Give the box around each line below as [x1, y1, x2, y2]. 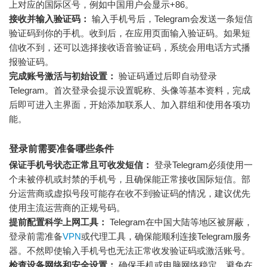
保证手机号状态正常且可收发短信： [9, 159, 152, 170]
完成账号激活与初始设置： [9, 70, 116, 81]
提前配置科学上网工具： [9, 216, 107, 227]
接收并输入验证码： [9, 13, 89, 24]
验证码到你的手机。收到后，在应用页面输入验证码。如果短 [9, 27, 250, 38]
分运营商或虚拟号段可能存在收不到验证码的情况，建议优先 [9, 188, 250, 198]
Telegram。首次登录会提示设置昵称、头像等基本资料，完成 [9, 85, 250, 95]
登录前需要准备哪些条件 [9, 143, 114, 154]
